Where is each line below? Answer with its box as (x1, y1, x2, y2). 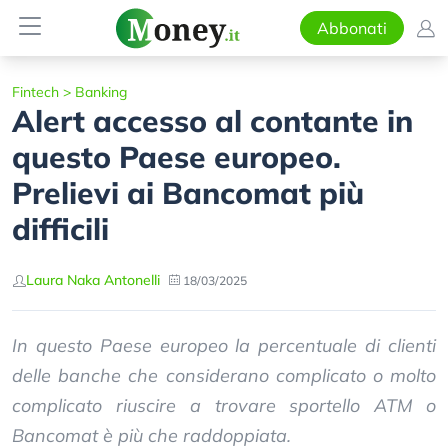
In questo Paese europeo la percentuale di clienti (12, 334, 436, 357)
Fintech (12, 83, 59, 101)
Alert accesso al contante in (12, 102, 413, 140)
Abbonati (316, 18, 387, 38)
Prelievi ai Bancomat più (12, 174, 364, 212)
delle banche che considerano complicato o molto (12, 364, 436, 387)
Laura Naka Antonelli (26, 271, 160, 289)
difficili (12, 210, 109, 248)
